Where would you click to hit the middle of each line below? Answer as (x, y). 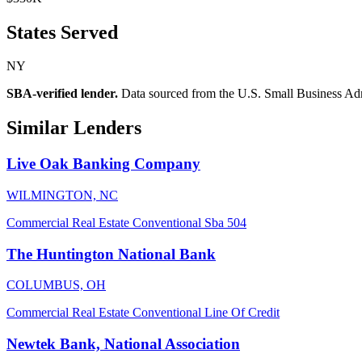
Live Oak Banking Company (103, 164)
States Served (62, 32)
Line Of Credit (242, 313)
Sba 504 (225, 222)
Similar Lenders (74, 128)
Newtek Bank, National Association (123, 344)
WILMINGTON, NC (62, 195)
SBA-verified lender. (62, 94)
